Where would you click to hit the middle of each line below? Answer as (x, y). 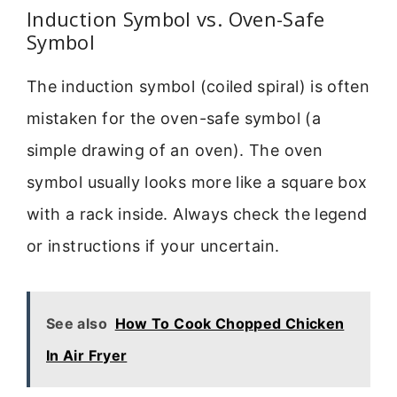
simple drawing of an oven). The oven (175, 151)
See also (77, 323)
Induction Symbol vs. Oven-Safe (176, 19)
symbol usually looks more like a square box (197, 183)
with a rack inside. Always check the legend (197, 214)
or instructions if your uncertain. (153, 246)
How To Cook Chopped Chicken (230, 323)
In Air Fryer (87, 355)
